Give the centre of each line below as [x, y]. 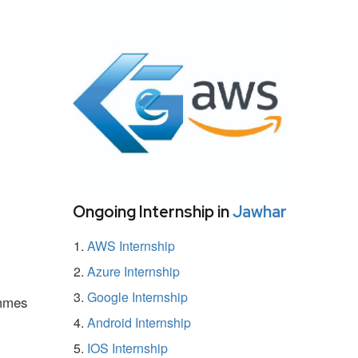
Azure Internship [133, 271]
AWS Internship [131, 245]
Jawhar [260, 211]
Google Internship [137, 296]
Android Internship [139, 322]
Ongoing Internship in [153, 211]
